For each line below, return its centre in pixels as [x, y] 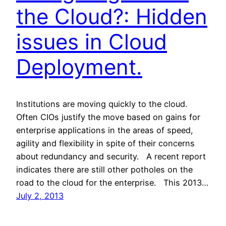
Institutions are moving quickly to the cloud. [102, 104]
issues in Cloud [92, 41]
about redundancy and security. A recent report [111, 156]
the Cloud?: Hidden [112, 16]
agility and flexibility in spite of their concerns [105, 143]
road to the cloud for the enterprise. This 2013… [112, 182]
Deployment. [79, 67]
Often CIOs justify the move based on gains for [108, 117]
